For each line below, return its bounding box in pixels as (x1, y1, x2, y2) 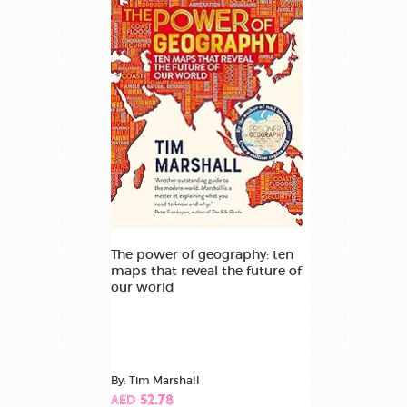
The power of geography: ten (111, 245, 293, 263)
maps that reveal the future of (111, 262, 302, 279)
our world (111, 278, 174, 295)
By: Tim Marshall (111, 372, 200, 387)
